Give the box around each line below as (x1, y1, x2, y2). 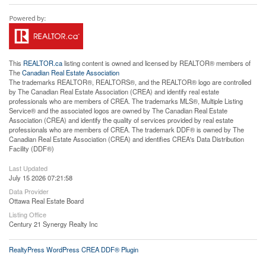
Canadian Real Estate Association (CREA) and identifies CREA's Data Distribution (9, 134, 244, 144)
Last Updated (9, 163, 47, 173)
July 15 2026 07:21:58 (9, 173, 72, 182)
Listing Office (9, 210, 46, 219)
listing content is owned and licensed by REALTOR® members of (62, 58, 251, 68)
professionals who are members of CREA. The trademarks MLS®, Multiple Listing (9, 96, 243, 106)
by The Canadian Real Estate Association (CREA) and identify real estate (9, 87, 219, 96)
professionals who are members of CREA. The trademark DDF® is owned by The (9, 125, 244, 134)
